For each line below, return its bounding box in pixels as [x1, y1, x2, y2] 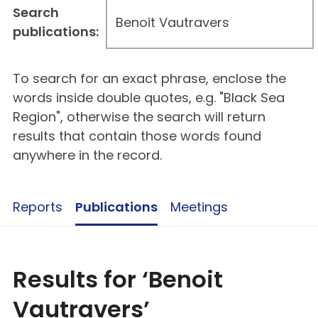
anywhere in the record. [13, 146, 162, 165]
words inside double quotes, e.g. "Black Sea [13, 89, 285, 107]
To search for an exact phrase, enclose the [13, 70, 286, 88]
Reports [13, 198, 62, 216]
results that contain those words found [13, 127, 261, 146]
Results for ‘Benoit [13, 263, 223, 296]
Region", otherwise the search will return [13, 108, 265, 126]
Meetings [170, 198, 228, 216]
